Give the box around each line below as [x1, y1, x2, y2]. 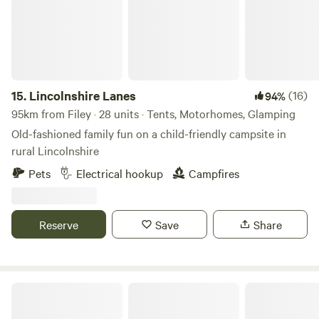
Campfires [189, 165, 239, 181]
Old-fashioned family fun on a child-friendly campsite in [11, 125, 286, 141]
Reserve [39, 216, 79, 232]
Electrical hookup [76, 165, 163, 181]
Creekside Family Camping [11, 281, 125, 295]
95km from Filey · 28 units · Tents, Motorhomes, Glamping [11, 105, 296, 121]
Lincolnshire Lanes [29, 87, 136, 104]
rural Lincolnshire [11, 142, 99, 158]
